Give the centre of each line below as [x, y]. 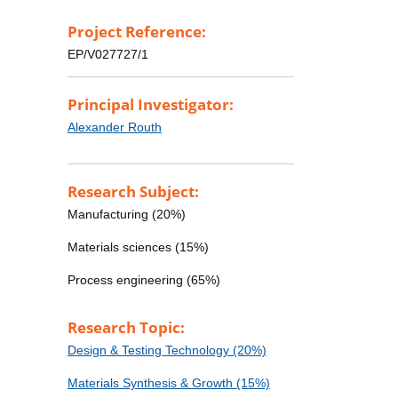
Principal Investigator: [151, 105]
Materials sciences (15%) [138, 247]
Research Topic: [126, 328]
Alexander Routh [115, 127]
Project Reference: [137, 32]
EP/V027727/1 [108, 55]
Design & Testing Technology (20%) [167, 350]
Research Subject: [133, 192]
